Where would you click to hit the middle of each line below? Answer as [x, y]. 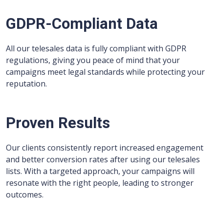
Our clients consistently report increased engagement [105, 148]
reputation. [26, 84]
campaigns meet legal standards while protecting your [105, 72]
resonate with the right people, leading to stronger [100, 183]
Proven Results [58, 123]
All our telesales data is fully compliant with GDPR [96, 49]
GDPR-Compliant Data [82, 24]
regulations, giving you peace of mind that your [93, 60]
